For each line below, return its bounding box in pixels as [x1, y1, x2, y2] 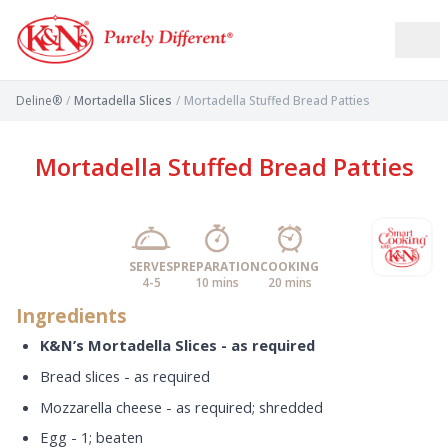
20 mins [267, 274, 312, 291]
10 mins [194, 274, 239, 291]
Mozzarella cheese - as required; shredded [40, 396, 323, 417]
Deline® [16, 92, 62, 109]
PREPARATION [173, 258, 260, 275]
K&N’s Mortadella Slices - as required [40, 335, 315, 355]
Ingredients [16, 303, 127, 328]
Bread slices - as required [40, 365, 210, 386]
